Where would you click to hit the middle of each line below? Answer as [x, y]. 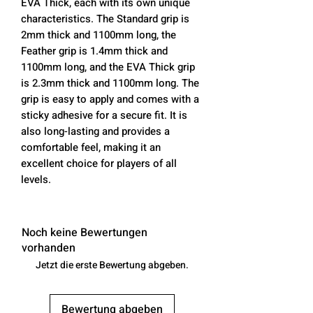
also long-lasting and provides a [95, 131]
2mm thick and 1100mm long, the [99, 35]
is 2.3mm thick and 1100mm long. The [110, 83]
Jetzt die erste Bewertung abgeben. [112, 265]
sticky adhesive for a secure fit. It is [104, 115]
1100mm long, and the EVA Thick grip [108, 67]
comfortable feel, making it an [91, 147]
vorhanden [49, 248]
